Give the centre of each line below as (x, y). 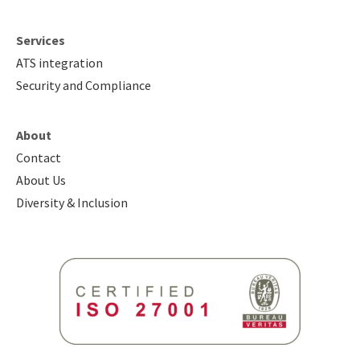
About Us (41, 180)
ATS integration (59, 62)
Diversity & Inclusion (72, 203)
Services (41, 40)
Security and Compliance (84, 85)
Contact (39, 158)
